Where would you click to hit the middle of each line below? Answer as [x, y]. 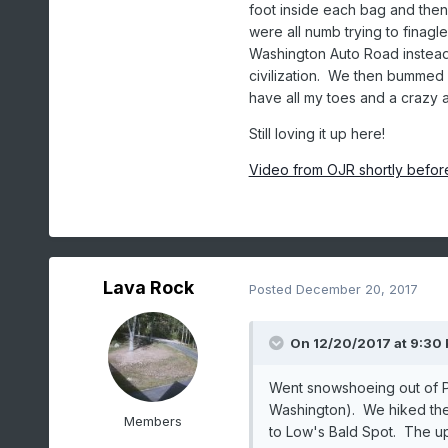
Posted [272, 288]
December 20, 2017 [356, 288]
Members [152, 421]
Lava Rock [149, 288]
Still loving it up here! [316, 134]
